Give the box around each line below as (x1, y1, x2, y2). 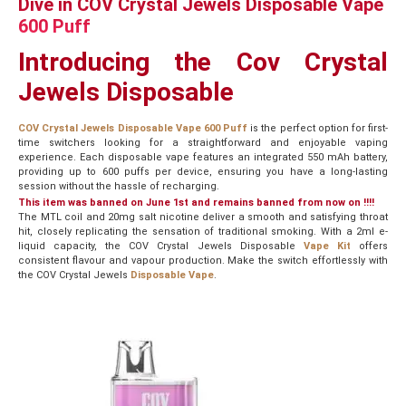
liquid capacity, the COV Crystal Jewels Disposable (18, 239, 304, 252)
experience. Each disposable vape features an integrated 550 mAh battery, (18, 151, 388, 164)
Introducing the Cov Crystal (18, 47, 388, 78)
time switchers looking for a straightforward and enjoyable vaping (18, 137, 388, 150)
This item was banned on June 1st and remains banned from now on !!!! (18, 196, 374, 208)
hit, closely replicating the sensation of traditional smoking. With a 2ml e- (18, 225, 388, 237)
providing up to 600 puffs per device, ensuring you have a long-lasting (18, 166, 388, 179)
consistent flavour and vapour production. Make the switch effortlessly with (18, 254, 388, 266)
